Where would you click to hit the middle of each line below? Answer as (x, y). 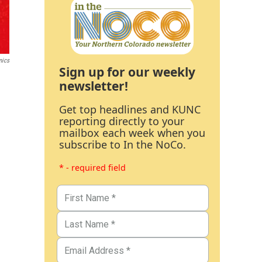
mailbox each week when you (132, 132)
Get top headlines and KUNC (130, 109)
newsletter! (94, 85)
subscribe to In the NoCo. (123, 144)
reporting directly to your (122, 121)
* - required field (92, 167)
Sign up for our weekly (127, 71)
